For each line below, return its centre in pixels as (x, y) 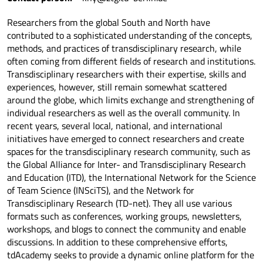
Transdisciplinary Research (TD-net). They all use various (119, 203)
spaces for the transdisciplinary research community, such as (129, 152)
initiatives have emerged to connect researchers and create (126, 139)
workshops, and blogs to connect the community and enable (127, 229)
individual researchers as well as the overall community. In (124, 113)
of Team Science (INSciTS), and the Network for (101, 190)
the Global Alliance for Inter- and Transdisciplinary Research (127, 165)
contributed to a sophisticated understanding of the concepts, (130, 36)
